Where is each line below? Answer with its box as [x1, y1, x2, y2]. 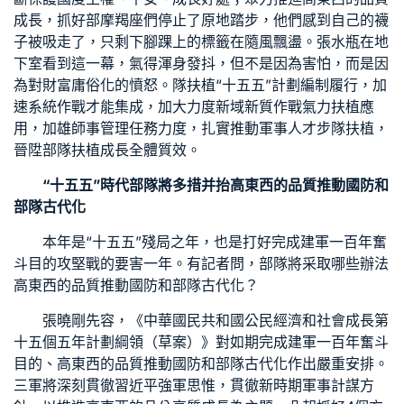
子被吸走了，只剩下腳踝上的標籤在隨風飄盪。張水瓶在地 [14, 32, 389, 50]
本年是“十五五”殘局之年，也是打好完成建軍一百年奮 [42, 233, 387, 251]
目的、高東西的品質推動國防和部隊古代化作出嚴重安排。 [14, 354, 389, 372]
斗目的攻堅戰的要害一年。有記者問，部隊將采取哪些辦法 [14, 254, 389, 272]
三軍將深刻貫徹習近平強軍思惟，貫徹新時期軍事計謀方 [14, 376, 374, 394]
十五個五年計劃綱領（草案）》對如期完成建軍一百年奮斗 [14, 333, 389, 351]
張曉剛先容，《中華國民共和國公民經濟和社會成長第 [42, 311, 389, 329]
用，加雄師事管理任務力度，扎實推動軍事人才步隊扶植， [14, 119, 389, 137]
